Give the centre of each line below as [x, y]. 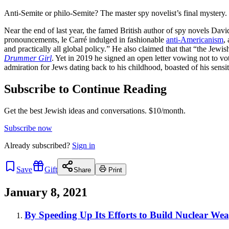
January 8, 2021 [46, 192]
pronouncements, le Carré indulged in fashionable [85, 39]
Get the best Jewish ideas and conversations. [75, 110]
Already [18, 145]
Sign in [84, 145]
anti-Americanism [195, 39]
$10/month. [166, 110]
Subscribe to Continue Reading [85, 89]
